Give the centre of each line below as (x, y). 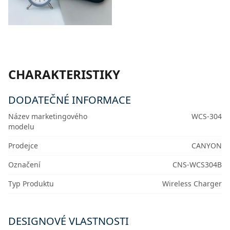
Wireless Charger (192, 184)
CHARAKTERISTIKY (64, 74)
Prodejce (23, 146)
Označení (24, 165)
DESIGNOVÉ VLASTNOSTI (69, 221)
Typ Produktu (31, 184)
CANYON (206, 146)
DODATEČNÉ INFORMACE (70, 100)
